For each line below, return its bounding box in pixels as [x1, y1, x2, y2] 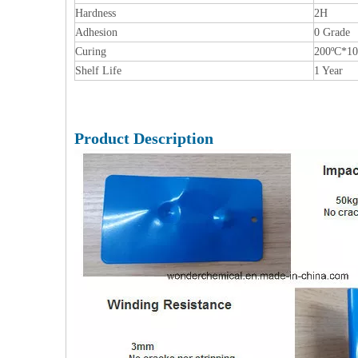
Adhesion [75, 26, 117, 38]
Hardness [75, 7, 116, 19]
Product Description [74, 129, 213, 147]
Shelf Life [75, 65, 121, 77]
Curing [75, 46, 106, 58]
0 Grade [314, 26, 350, 38]
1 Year [314, 65, 343, 77]
